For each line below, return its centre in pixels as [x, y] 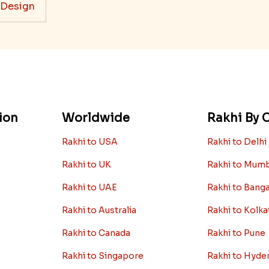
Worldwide [96, 118]
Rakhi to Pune [236, 233]
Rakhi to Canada [96, 233]
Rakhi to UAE [90, 187]
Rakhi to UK [87, 164]
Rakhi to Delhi [237, 141]
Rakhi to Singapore [103, 255]
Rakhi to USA [90, 141]
